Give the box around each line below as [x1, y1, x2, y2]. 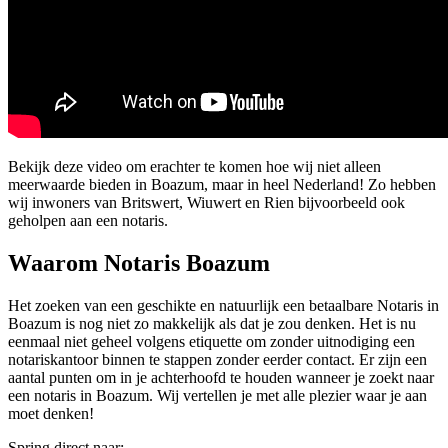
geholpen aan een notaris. [8, 211, 168, 229]
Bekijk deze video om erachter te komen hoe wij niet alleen [8, 157, 381, 175]
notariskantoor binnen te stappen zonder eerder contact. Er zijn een [8, 350, 427, 368]
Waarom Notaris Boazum [8, 249, 270, 276]
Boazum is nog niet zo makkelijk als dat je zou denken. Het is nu [8, 314, 416, 332]
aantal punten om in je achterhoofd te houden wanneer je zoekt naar [8, 368, 434, 386]
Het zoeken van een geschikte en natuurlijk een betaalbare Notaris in [8, 296, 439, 314]
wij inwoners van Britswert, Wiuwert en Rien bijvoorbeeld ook [8, 193, 405, 211]
